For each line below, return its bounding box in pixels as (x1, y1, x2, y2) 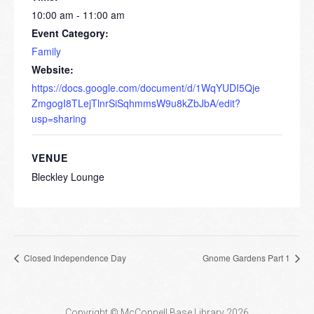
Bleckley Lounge (32, 169, 104, 184)
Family (32, 43, 61, 58)
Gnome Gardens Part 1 (203, 251, 292, 264)
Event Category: (32, 25, 109, 40)
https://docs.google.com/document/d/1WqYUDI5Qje (32, 80, 260, 95)
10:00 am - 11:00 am (32, 7, 125, 22)
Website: (32, 62, 74, 76)
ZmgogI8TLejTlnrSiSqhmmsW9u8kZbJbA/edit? (32, 95, 240, 110)
